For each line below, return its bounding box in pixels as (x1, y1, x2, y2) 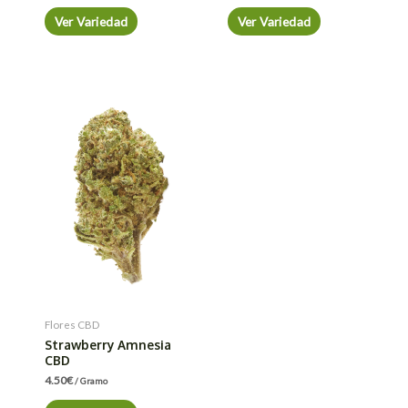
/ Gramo (75, 375, 108, 387)
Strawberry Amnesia (45, 336, 172, 352)
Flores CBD (45, 318, 100, 331)
